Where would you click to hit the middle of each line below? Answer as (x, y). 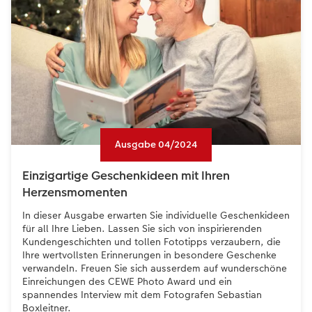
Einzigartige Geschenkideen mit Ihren (126, 175)
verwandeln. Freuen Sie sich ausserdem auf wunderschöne (155, 268)
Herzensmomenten (75, 192)
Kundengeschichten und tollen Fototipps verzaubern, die (151, 241)
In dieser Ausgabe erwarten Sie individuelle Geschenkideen (156, 215)
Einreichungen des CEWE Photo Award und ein (127, 281)
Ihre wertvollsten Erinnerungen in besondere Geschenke (149, 255)
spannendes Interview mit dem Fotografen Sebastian (142, 294)
